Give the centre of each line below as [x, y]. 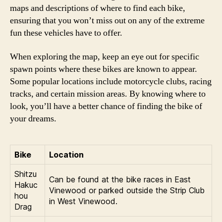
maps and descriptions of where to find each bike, [98, 8]
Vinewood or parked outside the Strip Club [127, 190]
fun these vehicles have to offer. [66, 33]
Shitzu [26, 174]
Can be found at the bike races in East [120, 179]
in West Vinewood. [83, 201]
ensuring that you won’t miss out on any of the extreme [107, 21]
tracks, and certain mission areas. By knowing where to [108, 94]
